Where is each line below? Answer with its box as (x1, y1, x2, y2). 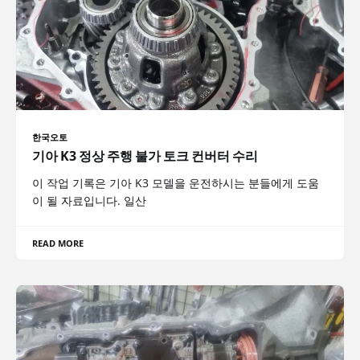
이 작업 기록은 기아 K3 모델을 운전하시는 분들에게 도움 (32, 175, 319, 191)
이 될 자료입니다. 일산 (32, 193, 146, 209)
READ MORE (32, 237, 84, 250)
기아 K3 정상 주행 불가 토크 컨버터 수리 (32, 147, 258, 166)
